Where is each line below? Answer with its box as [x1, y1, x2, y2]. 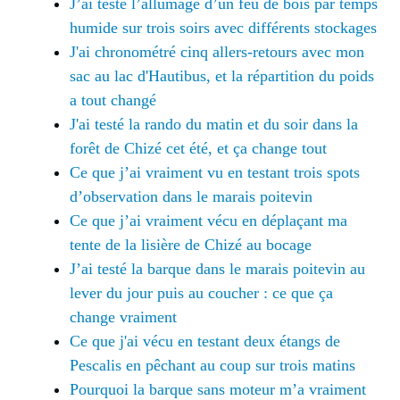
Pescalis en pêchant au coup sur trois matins [70, 355, 355, 374]
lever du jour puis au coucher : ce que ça [70, 283, 333, 302]
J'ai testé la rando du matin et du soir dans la [70, 114, 358, 133]
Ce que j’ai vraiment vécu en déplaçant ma [70, 211, 347, 229]
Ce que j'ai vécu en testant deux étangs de [70, 331, 340, 350]
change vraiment [70, 307, 177, 326]
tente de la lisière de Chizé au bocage [70, 235, 312, 254]
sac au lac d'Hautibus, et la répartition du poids [70, 66, 374, 85]
